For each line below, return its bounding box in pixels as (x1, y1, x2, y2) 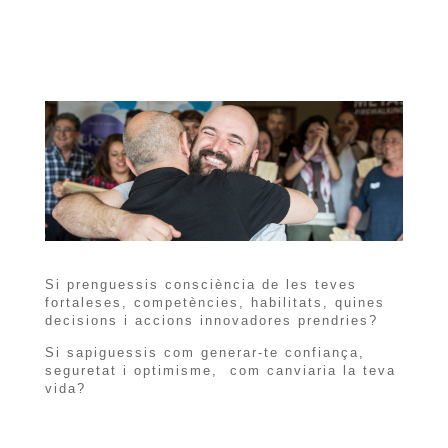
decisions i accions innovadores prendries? (44, 312, 378, 328)
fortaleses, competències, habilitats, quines (44, 294, 385, 310)
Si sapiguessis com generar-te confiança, (44, 344, 365, 360)
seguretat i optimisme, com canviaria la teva (44, 362, 396, 378)
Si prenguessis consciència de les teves (44, 276, 357, 292)
